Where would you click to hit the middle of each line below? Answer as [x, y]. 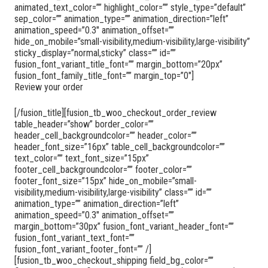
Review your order [49, 87]
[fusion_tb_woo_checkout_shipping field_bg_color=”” [114, 260]
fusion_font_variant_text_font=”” [74, 237]
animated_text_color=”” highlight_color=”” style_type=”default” [130, 7]
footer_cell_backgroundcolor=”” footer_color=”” [103, 169]
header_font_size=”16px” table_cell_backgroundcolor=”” [120, 147]
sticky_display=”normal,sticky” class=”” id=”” [95, 53]
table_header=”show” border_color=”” [84, 124]
